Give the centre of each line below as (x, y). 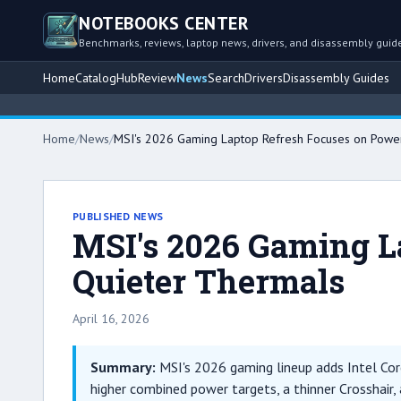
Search (226, 78)
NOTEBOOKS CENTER (164, 23)
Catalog (96, 78)
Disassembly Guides (336, 78)
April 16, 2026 (111, 319)
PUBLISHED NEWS (118, 216)
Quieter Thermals (209, 281)
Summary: (123, 367)
